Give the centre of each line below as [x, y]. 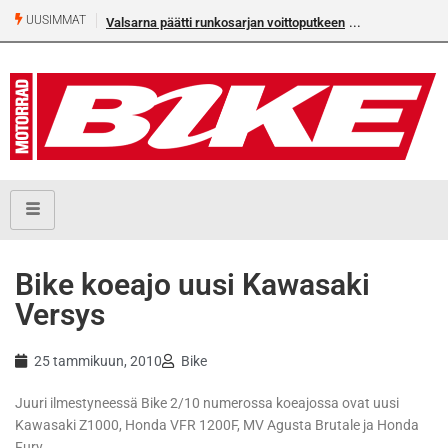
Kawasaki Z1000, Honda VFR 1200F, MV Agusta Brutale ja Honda [217, 425]
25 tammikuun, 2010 [98, 361]
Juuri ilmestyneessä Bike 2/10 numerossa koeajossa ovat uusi [207, 403]
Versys [60, 315]
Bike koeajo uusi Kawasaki [192, 285]
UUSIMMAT [54, 20]
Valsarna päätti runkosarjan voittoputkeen [225, 22]
